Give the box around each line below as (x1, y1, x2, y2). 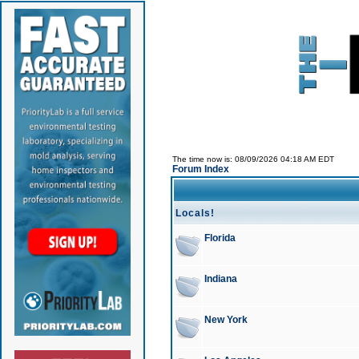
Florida (204, 232, 236, 244)
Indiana (204, 273, 237, 284)
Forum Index (171, 163, 229, 175)
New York (204, 314, 248, 325)
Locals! (175, 208, 215, 219)
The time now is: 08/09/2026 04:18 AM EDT (171, 155, 334, 163)
